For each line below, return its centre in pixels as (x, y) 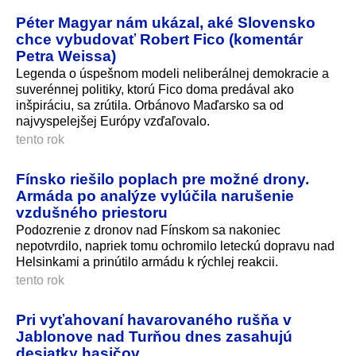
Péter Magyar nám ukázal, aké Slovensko (166, 23)
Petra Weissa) (66, 56)
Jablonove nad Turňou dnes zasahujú (154, 336)
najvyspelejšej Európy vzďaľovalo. (113, 122)
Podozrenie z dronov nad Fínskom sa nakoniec (148, 230)
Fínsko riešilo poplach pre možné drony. (163, 179)
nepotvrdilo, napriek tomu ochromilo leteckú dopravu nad (175, 246)
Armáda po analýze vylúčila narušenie (155, 196)
